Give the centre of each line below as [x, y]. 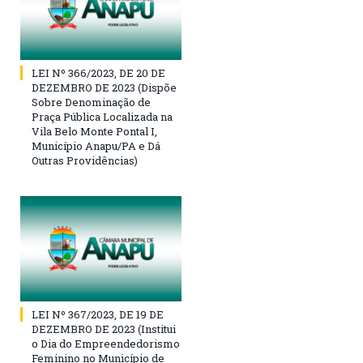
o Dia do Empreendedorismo [106, 344]
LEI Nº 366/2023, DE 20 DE [98, 73]
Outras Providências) [85, 161]
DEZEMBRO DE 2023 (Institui [104, 329]
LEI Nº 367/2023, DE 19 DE [98, 315]
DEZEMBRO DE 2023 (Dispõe [104, 88]
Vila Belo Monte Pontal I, [94, 132]
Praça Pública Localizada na [102, 117]
